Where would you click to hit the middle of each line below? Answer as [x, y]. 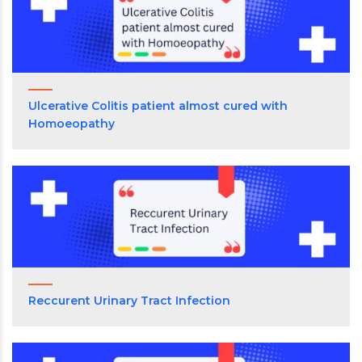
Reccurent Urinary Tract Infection [129, 301]
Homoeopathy [72, 123]
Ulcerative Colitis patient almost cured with [158, 105]
